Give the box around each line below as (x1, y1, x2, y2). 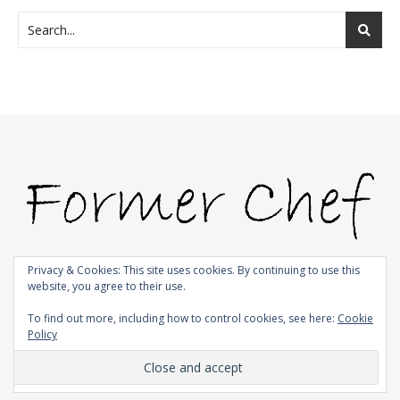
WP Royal (254, 279, 306, 296)
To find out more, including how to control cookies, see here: (28, 311, 337, 326)
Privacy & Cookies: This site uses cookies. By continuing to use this (28, 262, 360, 278)
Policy (28, 327, 57, 342)
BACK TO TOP (162, 343, 237, 359)
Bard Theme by (170, 279, 255, 296)
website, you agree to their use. (28, 279, 186, 294)
